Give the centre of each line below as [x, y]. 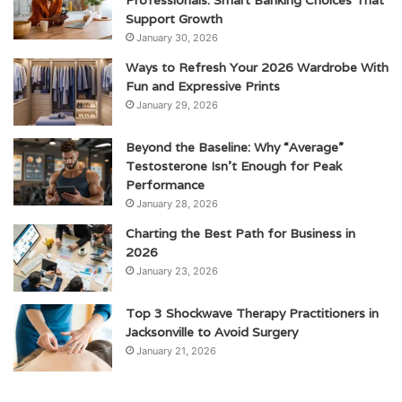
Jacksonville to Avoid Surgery [212, 332]
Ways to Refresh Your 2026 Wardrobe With [257, 68]
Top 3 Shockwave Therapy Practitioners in [252, 314]
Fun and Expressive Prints [203, 87]
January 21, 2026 [176, 351]
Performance [165, 185]
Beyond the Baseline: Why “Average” [235, 148]
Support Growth [174, 19]
